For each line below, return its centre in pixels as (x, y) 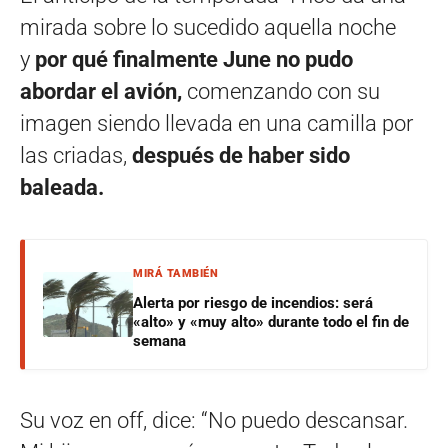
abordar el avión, (103, 91)
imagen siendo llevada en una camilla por (216, 123)
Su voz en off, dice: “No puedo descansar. (214, 420)
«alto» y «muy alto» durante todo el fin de (271, 321)
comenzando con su (283, 91)
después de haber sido (241, 155)
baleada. (62, 187)
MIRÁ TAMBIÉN (175, 273)
